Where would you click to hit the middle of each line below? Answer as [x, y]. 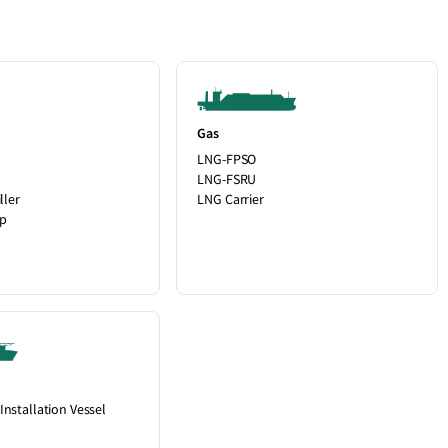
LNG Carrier [230, 199]
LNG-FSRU [227, 179]
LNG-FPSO [227, 159]
